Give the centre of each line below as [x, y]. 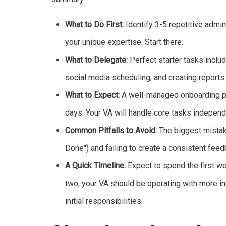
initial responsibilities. [104, 201]
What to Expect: [93, 95]
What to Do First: [95, 25]
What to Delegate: [97, 60]
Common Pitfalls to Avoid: [111, 131]
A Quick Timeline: [96, 166]
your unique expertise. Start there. [124, 42]
